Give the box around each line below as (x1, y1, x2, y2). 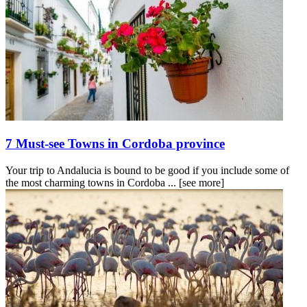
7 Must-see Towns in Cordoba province (5, 136, 225, 151)
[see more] (179, 176, 224, 188)
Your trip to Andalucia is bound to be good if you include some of (5, 164, 289, 176)
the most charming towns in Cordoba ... (5, 176, 179, 188)
